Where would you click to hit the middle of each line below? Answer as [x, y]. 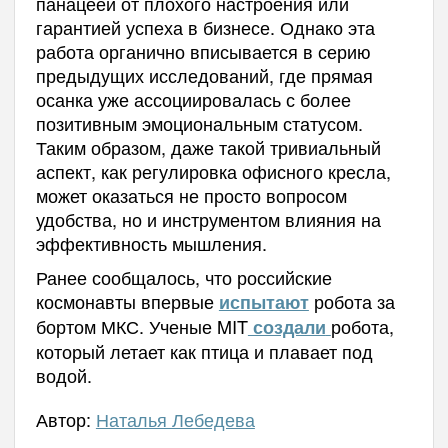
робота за [354, 301]
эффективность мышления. [151, 243]
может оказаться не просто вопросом [191, 195]
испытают [263, 302]
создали [286, 327]
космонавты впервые [127, 301]
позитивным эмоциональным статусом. [199, 123]
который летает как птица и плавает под [204, 351]
